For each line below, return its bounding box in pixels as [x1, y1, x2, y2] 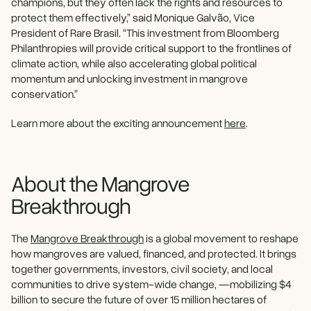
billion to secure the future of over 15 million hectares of [11, 292, 267, 307]
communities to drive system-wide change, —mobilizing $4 [11, 277, 292, 292]
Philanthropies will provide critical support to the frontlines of [11, 41, 292, 56]
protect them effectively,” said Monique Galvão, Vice [11, 10, 255, 25]
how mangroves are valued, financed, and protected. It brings [11, 246, 296, 261]
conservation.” [11, 87, 78, 101]
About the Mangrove [11, 169, 190, 197]
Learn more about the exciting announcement [11, 116, 224, 131]
